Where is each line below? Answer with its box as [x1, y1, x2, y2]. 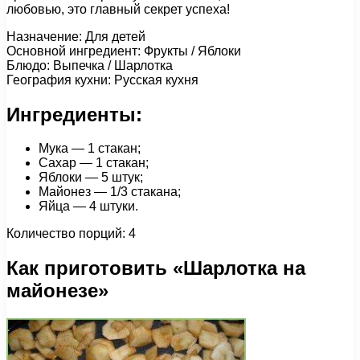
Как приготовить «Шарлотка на [6, 257, 305, 280]
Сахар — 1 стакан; [39, 156, 149, 170]
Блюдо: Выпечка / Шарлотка [6, 58, 173, 72]
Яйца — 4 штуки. [39, 199, 138, 214]
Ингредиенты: [6, 103, 142, 125]
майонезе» [6, 280, 108, 302]
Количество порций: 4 [6, 227, 136, 241]
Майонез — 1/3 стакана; [39, 185, 181, 199]
